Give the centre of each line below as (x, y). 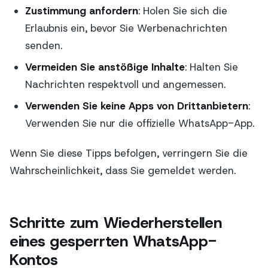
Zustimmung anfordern (81, 11)
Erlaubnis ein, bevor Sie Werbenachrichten (126, 28)
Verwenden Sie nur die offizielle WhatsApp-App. (139, 123)
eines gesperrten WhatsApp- (113, 241)
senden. (43, 46)
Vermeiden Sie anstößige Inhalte (105, 67)
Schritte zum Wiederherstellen (116, 222)
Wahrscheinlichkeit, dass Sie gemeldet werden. (123, 171)
